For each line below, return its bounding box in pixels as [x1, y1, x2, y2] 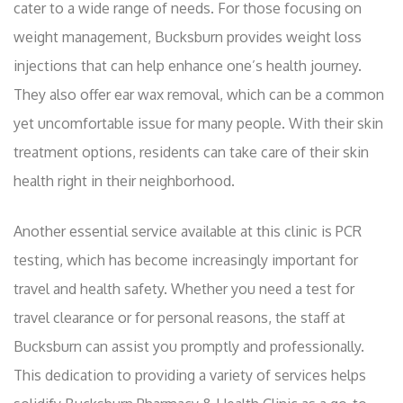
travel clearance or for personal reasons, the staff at [13, 309, 345, 327]
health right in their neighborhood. [13, 172, 235, 191]
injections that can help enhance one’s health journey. [13, 57, 362, 76]
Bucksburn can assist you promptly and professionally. [13, 337, 364, 356]
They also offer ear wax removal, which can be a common [13, 85, 384, 104]
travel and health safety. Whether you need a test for [13, 280, 354, 299]
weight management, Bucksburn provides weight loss [13, 28, 362, 47]
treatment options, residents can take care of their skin [13, 143, 369, 162]
